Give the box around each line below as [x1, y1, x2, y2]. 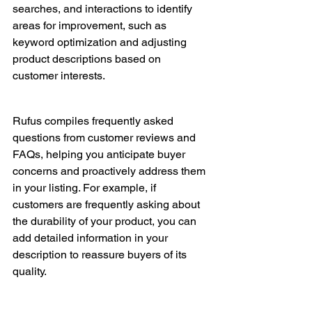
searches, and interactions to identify [13, 2, 195, 16]
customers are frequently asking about [13, 197, 203, 211]
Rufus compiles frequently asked [13, 114, 176, 127]
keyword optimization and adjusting [13, 36, 189, 49]
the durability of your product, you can [13, 214, 199, 228]
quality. [13, 264, 47, 278]
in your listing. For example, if [13, 180, 159, 194]
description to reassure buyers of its [13, 247, 189, 261]
